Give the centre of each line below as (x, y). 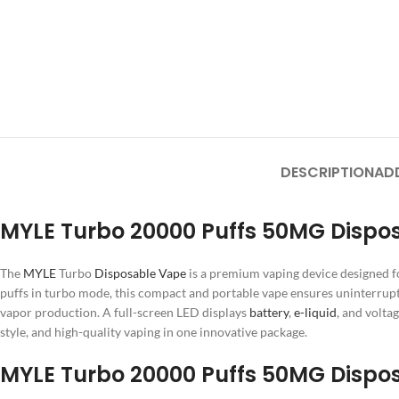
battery (269, 312)
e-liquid (315, 312)
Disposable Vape (140, 273)
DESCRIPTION (327, 172)
